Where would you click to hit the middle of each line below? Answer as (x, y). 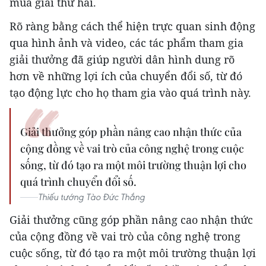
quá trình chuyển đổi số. (78, 182)
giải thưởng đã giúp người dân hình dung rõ (122, 60)
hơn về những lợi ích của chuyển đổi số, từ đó (126, 76)
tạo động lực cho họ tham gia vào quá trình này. (130, 93)
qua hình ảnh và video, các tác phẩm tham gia (126, 43)
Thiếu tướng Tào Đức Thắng (91, 197)
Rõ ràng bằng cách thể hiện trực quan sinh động (132, 26)
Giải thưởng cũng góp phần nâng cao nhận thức (131, 220)
